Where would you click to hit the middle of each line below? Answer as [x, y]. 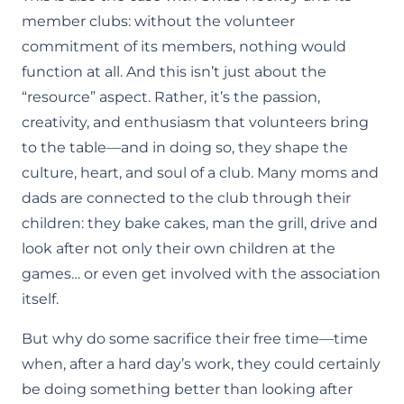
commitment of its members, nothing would [184, 46]
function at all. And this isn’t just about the [174, 72]
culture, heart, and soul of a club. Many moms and [200, 173]
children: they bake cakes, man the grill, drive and [200, 223]
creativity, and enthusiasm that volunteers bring [195, 122]
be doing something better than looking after [187, 389]
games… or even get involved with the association [201, 274]
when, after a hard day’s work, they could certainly [201, 364]
